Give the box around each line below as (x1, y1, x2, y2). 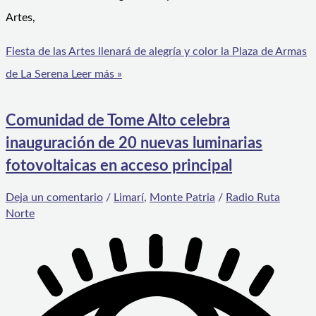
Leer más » (68, 68, 122, 80)
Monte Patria (150, 192, 215, 204)
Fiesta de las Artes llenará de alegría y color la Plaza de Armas (6, 45, 307, 57)
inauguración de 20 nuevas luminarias (6, 135, 262, 151)
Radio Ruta (226, 192, 280, 204)
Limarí (114, 192, 144, 204)
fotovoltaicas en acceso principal (6, 157, 232, 174)
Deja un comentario (6, 192, 103, 204)
